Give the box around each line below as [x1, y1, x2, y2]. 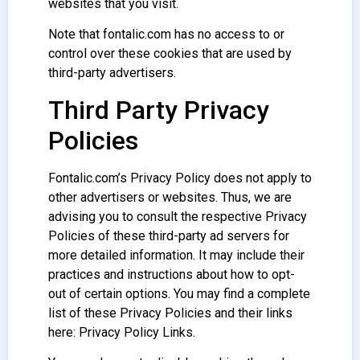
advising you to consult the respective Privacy [48, 208, 307, 224]
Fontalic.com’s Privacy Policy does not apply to [48, 170, 312, 186]
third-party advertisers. [48, 65, 176, 81]
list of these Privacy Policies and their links [48, 305, 292, 321]
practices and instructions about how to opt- [48, 266, 295, 282]
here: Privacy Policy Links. [48, 324, 195, 340]
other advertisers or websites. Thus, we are [48, 189, 292, 205]
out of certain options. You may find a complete [48, 285, 310, 301]
